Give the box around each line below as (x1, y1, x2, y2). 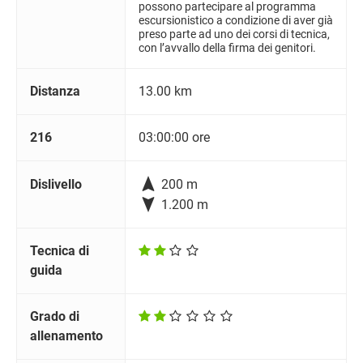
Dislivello (30, 177, 82, 193)
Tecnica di (30, 243, 89, 259)
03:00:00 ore (139, 130, 210, 146)
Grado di (30, 309, 79, 325)
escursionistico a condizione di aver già (139, 14, 333, 28)
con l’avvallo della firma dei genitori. (139, 41, 316, 56)
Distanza (30, 83, 80, 100)
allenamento (30, 328, 103, 344)
